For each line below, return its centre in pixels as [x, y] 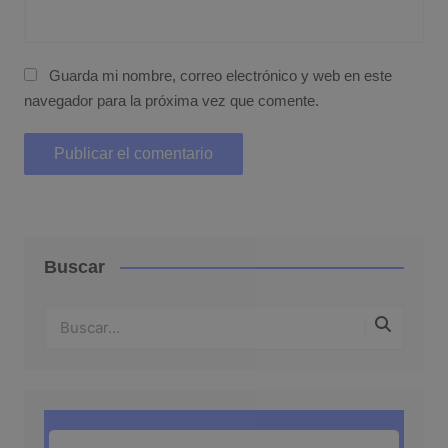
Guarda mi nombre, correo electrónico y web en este [220, 75]
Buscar [74, 266]
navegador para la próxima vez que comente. [171, 100]
